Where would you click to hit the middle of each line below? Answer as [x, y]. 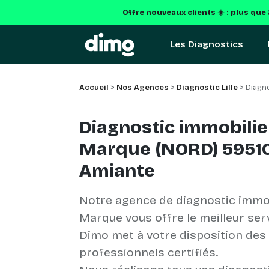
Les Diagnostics [207, 44]
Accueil [94, 88]
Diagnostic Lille [207, 88]
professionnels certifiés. [149, 252]
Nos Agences [143, 88]
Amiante [117, 171]
